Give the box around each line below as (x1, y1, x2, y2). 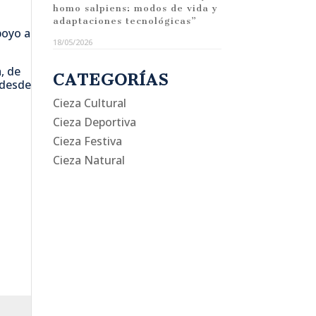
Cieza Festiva (52, 133, 122, 149)
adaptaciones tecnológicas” (52, 15, 197, 26)
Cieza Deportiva (52, 114, 136, 130)
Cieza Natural (52, 152, 125, 168)
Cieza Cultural (52, 95, 126, 111)
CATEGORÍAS (52, 70, 169, 90)
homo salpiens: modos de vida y (52, 2, 218, 13)
